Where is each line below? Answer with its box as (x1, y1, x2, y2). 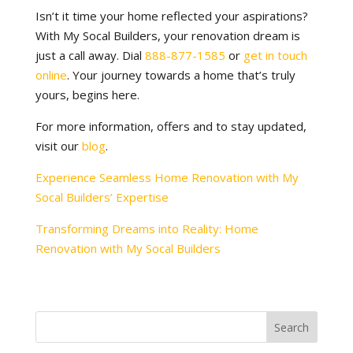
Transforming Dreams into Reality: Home (35, 221, 258, 236)
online (35, 67, 67, 83)
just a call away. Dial (35, 47, 145, 63)
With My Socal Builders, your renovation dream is (35, 28, 300, 43)
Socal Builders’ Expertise (35, 189, 169, 205)
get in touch (243, 47, 307, 63)
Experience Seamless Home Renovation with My (35, 169, 299, 185)
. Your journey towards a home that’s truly (66, 67, 295, 83)
